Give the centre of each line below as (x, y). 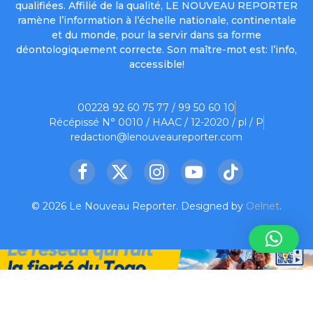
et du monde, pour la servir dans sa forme (156, 35)
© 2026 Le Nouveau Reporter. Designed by (139, 206)
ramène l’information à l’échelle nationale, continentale (156, 21)
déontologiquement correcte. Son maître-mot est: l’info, (156, 50)
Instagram (181, 178)
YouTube (214, 178)
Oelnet (263, 206)
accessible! (156, 65)
